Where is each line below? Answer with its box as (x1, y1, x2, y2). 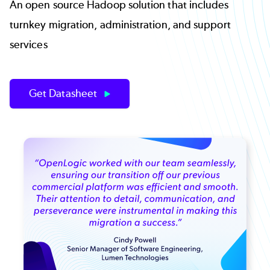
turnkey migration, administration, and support (10, 18, 231, 31)
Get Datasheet (29, 87, 100, 100)
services (10, 38, 48, 51)
